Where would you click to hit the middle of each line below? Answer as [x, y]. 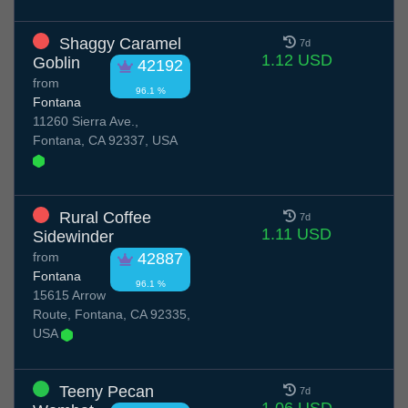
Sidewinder [73, 237]
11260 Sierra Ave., [86, 122]
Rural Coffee [105, 218]
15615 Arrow [69, 296]
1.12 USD [296, 61]
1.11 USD [296, 235]
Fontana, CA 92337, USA [105, 141]
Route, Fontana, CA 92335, [112, 315]
